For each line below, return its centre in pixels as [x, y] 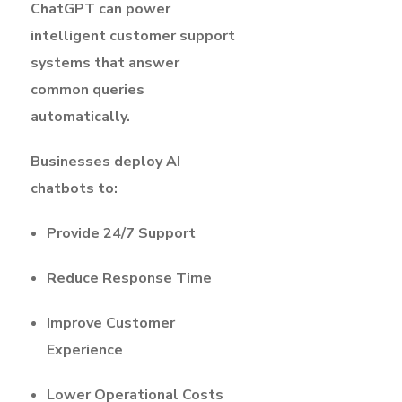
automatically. [80, 116]
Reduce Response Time [129, 278]
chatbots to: [74, 188]
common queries [87, 89]
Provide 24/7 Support [121, 233]
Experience [85, 350]
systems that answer [105, 62]
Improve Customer [111, 323]
